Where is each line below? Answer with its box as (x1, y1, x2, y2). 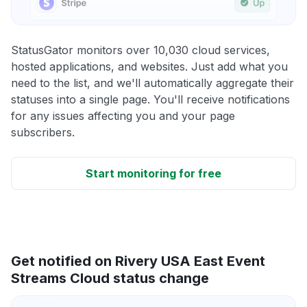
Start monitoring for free (86, 166, 221, 180)
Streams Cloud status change (11, 269, 209, 286)
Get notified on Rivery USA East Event (11, 252, 265, 269)
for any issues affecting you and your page (11, 108, 235, 123)
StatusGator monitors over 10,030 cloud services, (11, 42, 270, 57)
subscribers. (11, 125, 75, 139)
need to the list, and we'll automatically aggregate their (11, 75, 294, 90)
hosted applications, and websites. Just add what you (11, 59, 288, 73)
